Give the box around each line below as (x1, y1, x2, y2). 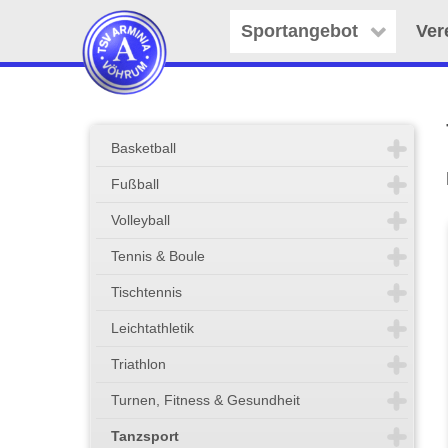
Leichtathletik (110, 319, 194, 336)
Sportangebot (240, 21, 358, 42)
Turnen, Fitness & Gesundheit (110, 391, 300, 408)
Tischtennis (110, 283, 182, 300)
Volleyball (110, 211, 170, 228)
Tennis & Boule (110, 247, 205, 264)
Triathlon (110, 355, 166, 372)
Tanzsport (110, 427, 179, 444)
